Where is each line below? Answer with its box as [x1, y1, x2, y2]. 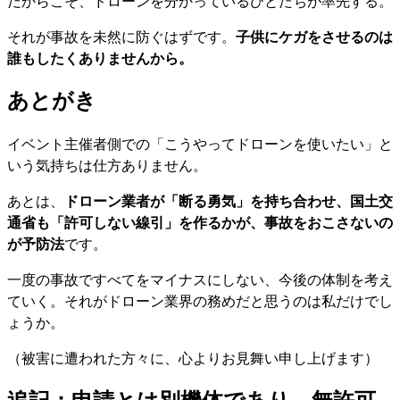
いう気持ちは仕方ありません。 [7, 154, 207, 175]
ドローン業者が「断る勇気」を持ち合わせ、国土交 [64, 190, 393, 211]
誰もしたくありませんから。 [7, 47, 193, 69]
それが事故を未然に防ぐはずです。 [7, 26, 236, 47]
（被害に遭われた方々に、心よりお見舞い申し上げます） [7, 347, 379, 368]
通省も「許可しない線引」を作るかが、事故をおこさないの [7, 212, 393, 232]
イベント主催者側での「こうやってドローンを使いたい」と [7, 133, 393, 154]
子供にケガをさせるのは [236, 26, 393, 47]
